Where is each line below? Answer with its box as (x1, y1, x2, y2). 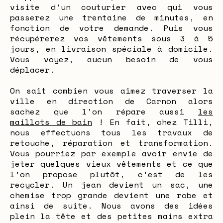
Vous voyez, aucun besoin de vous (10, 53, 213, 65)
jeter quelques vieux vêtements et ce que (10, 158, 213, 170)
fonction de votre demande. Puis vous (10, 22, 213, 34)
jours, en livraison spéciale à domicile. (10, 43, 213, 55)
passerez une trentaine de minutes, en (10, 11, 213, 23)
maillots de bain (10, 116, 93, 128)
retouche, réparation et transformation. (10, 137, 213, 149)
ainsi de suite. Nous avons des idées (10, 200, 213, 212)
